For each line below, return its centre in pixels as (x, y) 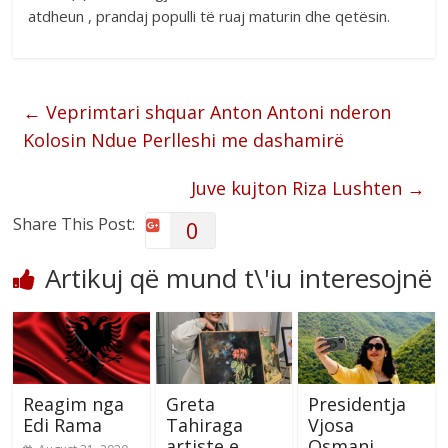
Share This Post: (74, 223)
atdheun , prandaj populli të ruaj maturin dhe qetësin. (209, 15)
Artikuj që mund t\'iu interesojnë (239, 277)
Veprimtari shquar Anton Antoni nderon (216, 111)
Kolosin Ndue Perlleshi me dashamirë (184, 139)
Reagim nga (74, 403)
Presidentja (356, 403)
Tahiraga (204, 424)
